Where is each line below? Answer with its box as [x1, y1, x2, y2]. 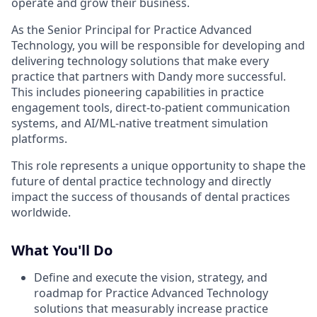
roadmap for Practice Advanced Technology [34, 285, 268, 301]
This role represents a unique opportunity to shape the [11, 158, 306, 174]
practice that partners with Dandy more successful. [11, 69, 286, 85]
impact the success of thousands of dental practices [11, 189, 290, 205]
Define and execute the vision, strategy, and [34, 270, 267, 286]
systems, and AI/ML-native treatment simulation [11, 115, 268, 132]
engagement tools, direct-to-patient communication [11, 100, 290, 116]
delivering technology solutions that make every [11, 53, 269, 69]
